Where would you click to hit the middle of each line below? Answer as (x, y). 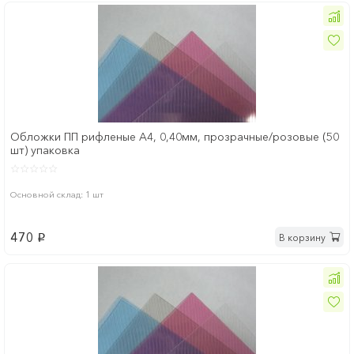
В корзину (302, 237)
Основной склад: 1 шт (57, 195)
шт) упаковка (45, 151)
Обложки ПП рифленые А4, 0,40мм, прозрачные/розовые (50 (175, 137)
